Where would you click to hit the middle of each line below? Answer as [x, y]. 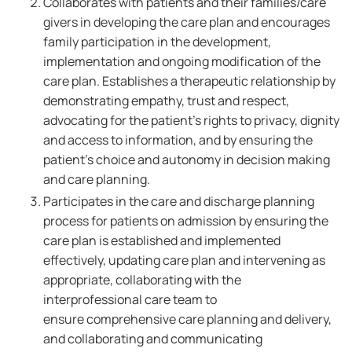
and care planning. [97, 179]
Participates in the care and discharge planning [179, 201]
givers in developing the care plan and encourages [187, 22]
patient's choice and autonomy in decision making [187, 159]
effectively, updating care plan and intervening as [184, 260]
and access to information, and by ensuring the [178, 140]
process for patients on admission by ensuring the [186, 221]
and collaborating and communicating [153, 339]
